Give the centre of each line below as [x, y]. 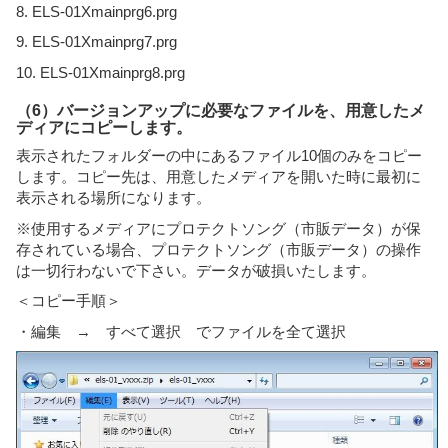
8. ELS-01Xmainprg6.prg [96, 11]
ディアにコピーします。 [104, 127]
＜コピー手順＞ [68, 301]
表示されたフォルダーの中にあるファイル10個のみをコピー [219, 156]
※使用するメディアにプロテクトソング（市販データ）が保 [218, 228]
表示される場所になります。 [113, 198]
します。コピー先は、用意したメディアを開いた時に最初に [218, 177]
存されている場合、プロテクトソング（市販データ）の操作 [218, 249]
